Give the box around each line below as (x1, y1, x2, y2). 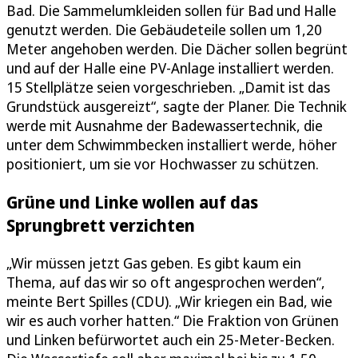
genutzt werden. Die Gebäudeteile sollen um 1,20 (6, 19, 322, 39)
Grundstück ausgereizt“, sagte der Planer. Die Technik (6, 96, 347, 116)
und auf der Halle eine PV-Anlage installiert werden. (6, 58, 334, 78)
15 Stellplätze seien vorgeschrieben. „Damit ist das (6, 77, 330, 97)
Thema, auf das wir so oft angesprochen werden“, (6, 272, 325, 292)
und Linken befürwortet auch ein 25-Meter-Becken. (6, 329, 335, 349)
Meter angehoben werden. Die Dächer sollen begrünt (6, 38, 348, 58)
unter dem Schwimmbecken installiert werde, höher (6, 134, 337, 154)
